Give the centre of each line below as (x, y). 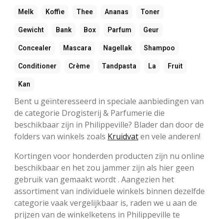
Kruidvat (123, 137)
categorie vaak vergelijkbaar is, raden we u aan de (106, 203)
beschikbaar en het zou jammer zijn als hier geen (104, 168)
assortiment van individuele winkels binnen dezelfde (109, 191)
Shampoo (159, 48)
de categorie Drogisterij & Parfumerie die (89, 113)
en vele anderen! (169, 137)
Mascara (77, 48)
